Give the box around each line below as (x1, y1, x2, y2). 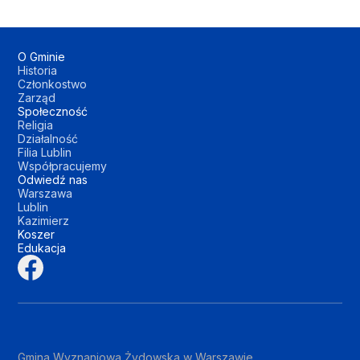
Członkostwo (18, 77, 88, 91)
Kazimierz (18, 214, 70, 227)
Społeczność (18, 104, 88, 118)
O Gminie (18, 50, 66, 63)
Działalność (18, 132, 79, 145)
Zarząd (18, 91, 56, 104)
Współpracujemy (18, 159, 108, 173)
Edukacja (18, 241, 67, 255)
